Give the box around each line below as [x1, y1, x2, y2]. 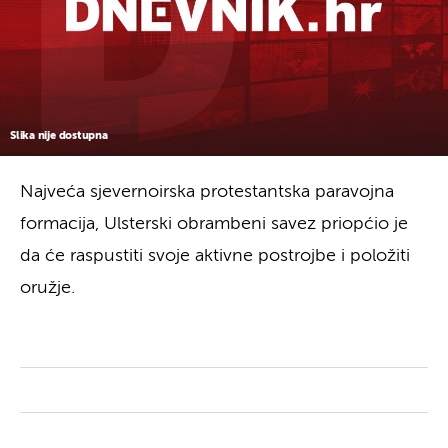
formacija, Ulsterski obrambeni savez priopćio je [20, 214, 408, 233]
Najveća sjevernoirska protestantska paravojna [20, 182, 394, 201]
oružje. [20, 278, 75, 297]
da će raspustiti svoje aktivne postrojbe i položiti [20, 246, 410, 265]
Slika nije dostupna [10, 129, 108, 141]
